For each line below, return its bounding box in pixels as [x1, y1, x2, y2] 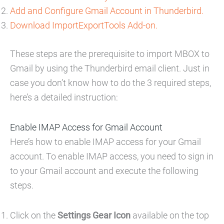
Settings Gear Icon [55, 209, 130, 220]
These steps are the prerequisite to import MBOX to [10, 48, 209, 59]
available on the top [130, 209, 209, 220]
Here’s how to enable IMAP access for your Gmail [10, 136, 201, 147]
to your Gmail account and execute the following [10, 165, 198, 176]
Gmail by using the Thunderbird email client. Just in [10, 62, 209, 73]
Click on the [10, 209, 55, 220]
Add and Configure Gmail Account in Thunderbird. [10, 5, 203, 16]
